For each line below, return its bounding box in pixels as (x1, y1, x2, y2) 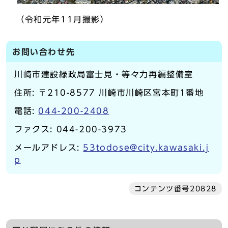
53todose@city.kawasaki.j (83, 144, 209, 152)
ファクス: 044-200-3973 (14, 125, 127, 134)
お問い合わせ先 (12, 48, 75, 56)
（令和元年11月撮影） (16, 15, 109, 24)
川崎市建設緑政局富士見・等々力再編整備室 (14, 70, 193, 79)
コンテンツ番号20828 (134, 185, 217, 193)
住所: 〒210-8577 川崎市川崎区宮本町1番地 (14, 89, 204, 97)
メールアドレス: (14, 144, 83, 152)
